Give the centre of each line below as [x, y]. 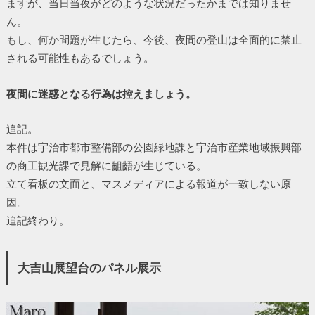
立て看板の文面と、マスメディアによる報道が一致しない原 [148, 184]
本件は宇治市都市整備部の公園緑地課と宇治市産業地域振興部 [154, 147]
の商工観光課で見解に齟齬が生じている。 [106, 166]
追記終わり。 [38, 220]
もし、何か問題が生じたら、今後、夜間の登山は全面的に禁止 [154, 39]
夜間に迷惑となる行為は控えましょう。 [101, 93]
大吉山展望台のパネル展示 [90, 268]
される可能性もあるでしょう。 [80, 57]
